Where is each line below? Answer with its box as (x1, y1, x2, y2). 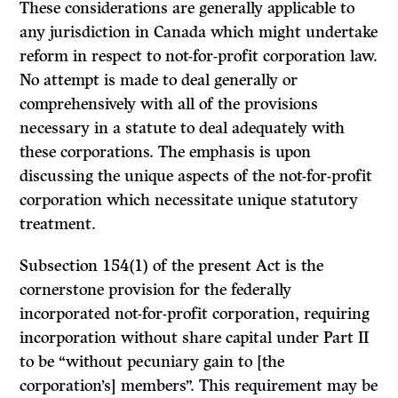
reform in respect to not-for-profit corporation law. (20, 46, 378, 67)
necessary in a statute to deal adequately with (20, 118, 346, 139)
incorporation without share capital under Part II (20, 328, 370, 348)
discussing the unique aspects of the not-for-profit (20, 166, 373, 187)
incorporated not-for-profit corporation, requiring (20, 304, 370, 324)
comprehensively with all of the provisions (20, 94, 319, 115)
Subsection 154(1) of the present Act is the (20, 256, 324, 276)
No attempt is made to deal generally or (20, 70, 298, 91)
